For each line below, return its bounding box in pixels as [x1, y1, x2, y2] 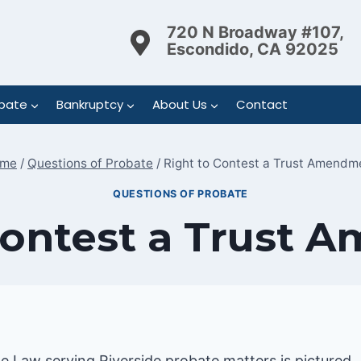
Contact [235, 96, 288, 113]
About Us [151, 96, 207, 113]
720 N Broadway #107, [167, 22, 343, 42]
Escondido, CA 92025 [167, 39, 338, 59]
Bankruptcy [56, 96, 123, 113]
